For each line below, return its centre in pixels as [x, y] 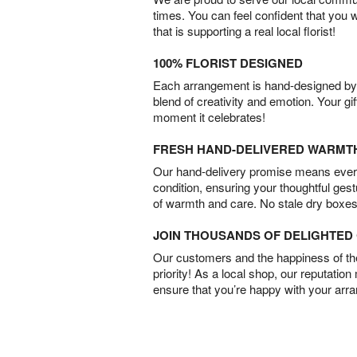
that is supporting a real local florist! [244, 30]
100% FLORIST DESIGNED [228, 63]
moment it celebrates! [209, 116]
